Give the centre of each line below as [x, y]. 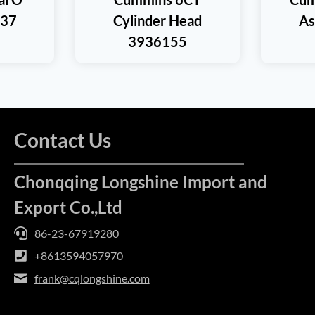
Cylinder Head [157, 20]
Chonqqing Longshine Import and [140, 182]
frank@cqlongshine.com [92, 278]
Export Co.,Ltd [68, 207]
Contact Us [62, 140]
